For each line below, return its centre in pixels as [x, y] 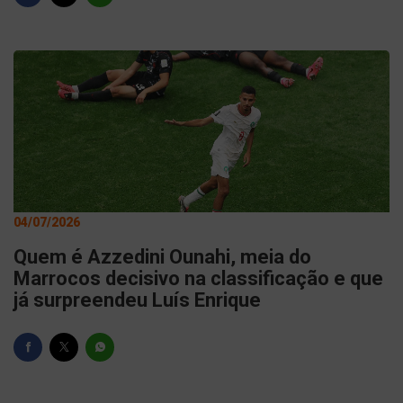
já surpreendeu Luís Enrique [137, 300]
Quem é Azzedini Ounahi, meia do [162, 257]
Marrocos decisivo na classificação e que [198, 278]
